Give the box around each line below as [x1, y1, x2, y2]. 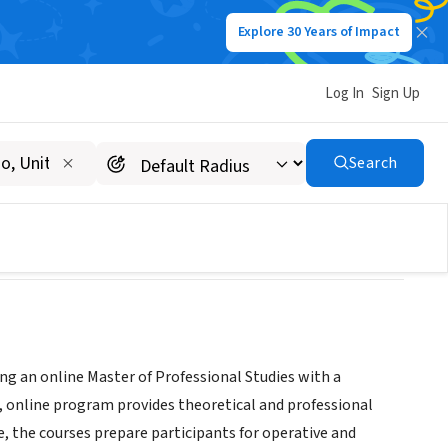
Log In [325, 82, 364, 104]
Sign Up [372, 82, 420, 104]
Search [348, 152, 398, 174]
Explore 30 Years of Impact [238, 22, 400, 42]
